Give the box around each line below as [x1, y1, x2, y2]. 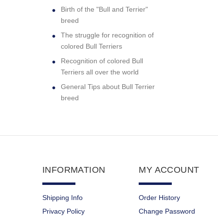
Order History [139, 193, 181, 201]
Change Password [139, 207, 196, 216]
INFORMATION [42, 164, 106, 175]
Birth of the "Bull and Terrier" [61, 5, 148, 13]
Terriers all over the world [61, 68, 139, 76]
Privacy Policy [42, 207, 85, 216]
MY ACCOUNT [139, 164, 200, 175]
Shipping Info [42, 193, 83, 201]
